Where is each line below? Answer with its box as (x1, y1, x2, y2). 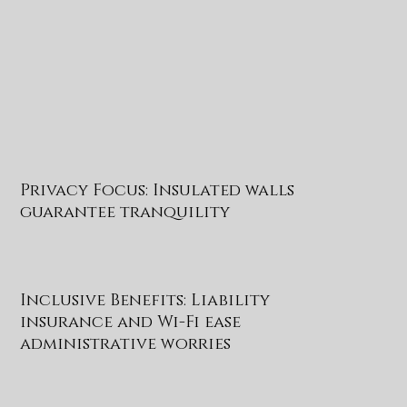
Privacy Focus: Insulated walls (20, 180, 295, 203)
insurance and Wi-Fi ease (20, 311, 242, 333)
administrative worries (20, 333, 232, 355)
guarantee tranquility (20, 202, 231, 224)
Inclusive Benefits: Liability (20, 289, 271, 312)
